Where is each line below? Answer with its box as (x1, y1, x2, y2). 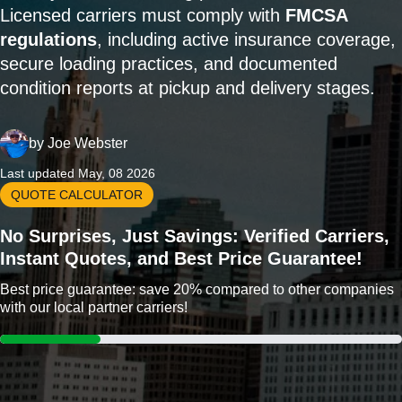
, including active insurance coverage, (97, 30, 396, 49)
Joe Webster (48, 135, 127, 151)
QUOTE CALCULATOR (11, 188, 143, 202)
